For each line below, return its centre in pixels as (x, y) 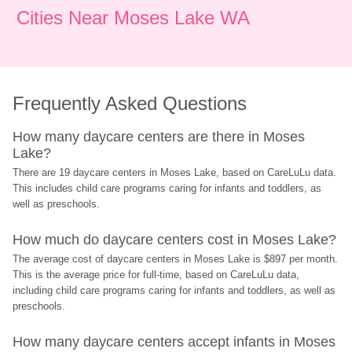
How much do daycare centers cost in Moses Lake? (175, 240)
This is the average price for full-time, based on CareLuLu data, (156, 275)
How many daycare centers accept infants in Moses (174, 342)
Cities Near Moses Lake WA (133, 18)
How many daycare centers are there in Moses (159, 137)
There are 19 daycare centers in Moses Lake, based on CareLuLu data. (175, 172)
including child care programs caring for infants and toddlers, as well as (174, 290)
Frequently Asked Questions (130, 103)
